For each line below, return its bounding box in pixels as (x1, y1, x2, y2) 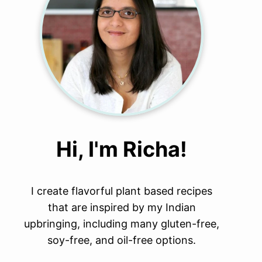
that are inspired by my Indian (47, 201, 196, 213)
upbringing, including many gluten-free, (24, 218, 219, 230)
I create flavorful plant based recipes (31, 185, 212, 197)
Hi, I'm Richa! (56, 136, 187, 162)
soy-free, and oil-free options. (47, 234, 196, 246)
